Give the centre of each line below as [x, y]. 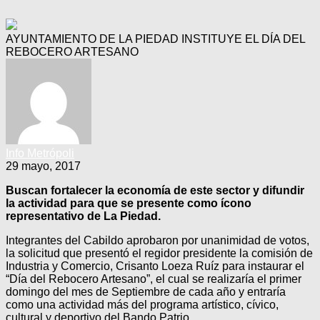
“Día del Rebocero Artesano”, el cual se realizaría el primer [154, 279]
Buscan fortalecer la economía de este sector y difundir [155, 190]
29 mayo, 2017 [43, 166]
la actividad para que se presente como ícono [129, 203]
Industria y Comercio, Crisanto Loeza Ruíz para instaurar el [155, 266]
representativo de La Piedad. [83, 216]
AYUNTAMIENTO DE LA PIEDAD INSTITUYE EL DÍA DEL [155, 39]
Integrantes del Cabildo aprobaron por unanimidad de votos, [157, 240]
